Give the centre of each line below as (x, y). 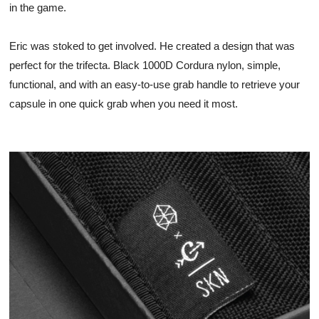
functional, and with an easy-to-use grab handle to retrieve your (155, 85)
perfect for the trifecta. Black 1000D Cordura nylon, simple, (145, 66)
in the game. (39, 8)
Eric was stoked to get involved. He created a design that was (152, 47)
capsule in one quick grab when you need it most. (125, 104)
